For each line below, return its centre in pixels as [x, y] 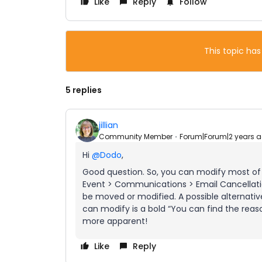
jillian [108, 125]
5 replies [84, 90]
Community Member [136, 136]
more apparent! [115, 221]
